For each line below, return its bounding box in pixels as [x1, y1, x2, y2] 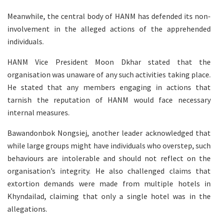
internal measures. [7, 107, 70, 117]
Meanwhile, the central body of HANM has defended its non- [7, 11, 211, 21]
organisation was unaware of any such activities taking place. [7, 69, 211, 79]
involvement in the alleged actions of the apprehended [7, 23, 211, 34]
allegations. [7, 203, 47, 214]
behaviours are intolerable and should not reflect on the [7, 153, 211, 163]
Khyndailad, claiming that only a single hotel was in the [7, 191, 211, 201]
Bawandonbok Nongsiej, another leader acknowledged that [7, 127, 211, 138]
